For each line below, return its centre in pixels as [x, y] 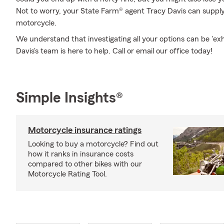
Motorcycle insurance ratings [85, 130]
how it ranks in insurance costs [81, 154]
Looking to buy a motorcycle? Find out [93, 144]
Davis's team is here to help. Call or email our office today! [114, 51]
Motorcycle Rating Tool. [67, 174]
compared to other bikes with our [85, 164]
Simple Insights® [69, 98]
